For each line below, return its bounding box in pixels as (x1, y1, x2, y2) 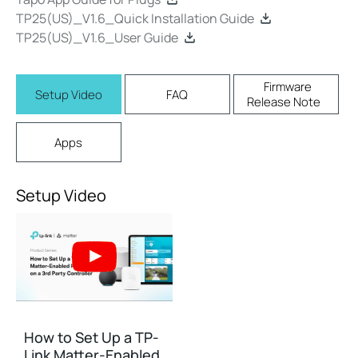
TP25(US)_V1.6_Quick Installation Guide (16, 10, 254, 27)
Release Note (247, 93, 321, 110)
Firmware (264, 78, 312, 95)
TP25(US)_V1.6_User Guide (16, 29, 178, 46)
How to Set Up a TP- (24, 328, 159, 348)
